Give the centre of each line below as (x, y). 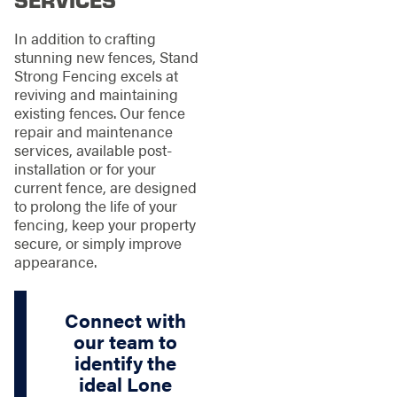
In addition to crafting (85, 39)
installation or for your (85, 169)
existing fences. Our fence (99, 113)
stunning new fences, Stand (106, 57)
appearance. (55, 262)
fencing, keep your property (105, 225)
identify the (126, 363)
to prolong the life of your (95, 206)
